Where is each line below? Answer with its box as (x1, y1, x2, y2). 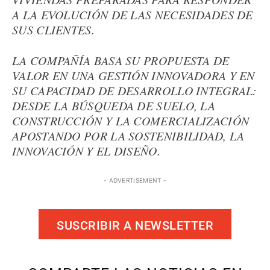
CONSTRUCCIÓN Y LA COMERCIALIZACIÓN (12, 113, 250, 128)
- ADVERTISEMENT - (103, 177, 167, 184)
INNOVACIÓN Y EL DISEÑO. (12, 143, 160, 159)
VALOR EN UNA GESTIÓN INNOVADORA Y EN (12, 67, 255, 83)
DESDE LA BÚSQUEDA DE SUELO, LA (12, 98, 215, 113)
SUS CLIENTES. (12, 22, 95, 37)
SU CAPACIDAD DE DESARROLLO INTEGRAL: (12, 83, 257, 98)
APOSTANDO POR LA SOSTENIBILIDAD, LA (12, 128, 245, 143)
